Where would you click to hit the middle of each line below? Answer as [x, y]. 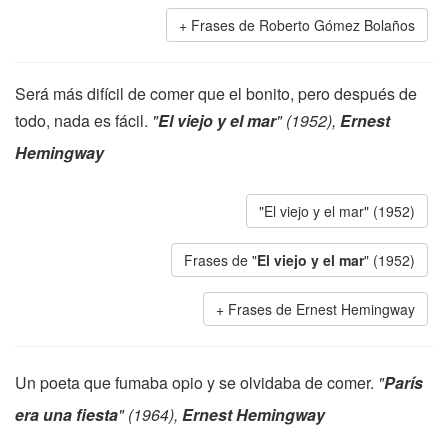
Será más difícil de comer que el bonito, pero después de [216, 93]
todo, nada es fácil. [83, 120]
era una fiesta [66, 414]
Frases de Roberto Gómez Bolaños [303, 25]
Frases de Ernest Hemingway [321, 309]
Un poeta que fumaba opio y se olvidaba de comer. [196, 382]
